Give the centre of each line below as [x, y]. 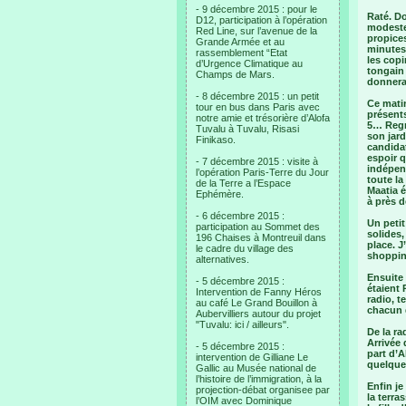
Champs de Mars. [235, 74]
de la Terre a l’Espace [243, 183]
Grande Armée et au [240, 42]
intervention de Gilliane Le [252, 357]
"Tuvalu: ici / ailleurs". [242, 324]
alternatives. [222, 259]
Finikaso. [216, 140]
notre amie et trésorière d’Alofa [263, 118]
